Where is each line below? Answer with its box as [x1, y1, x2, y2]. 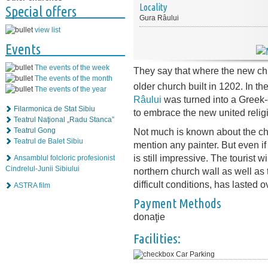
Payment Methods [133, 196, 221, 211]
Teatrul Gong [14, 126, 56, 135]
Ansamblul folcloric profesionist [14, 154, 115, 163]
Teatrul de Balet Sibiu [14, 137, 83, 146]
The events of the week [35, 63, 109, 72]
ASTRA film [14, 181, 50, 190]
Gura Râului [139, 14, 179, 22]
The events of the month [35, 74, 112, 83]
